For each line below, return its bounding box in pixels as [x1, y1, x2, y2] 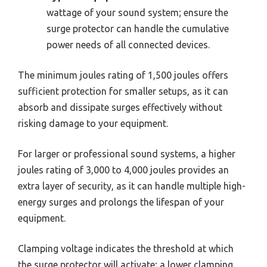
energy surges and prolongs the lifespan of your [18, 196, 224, 207]
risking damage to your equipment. [18, 117, 168, 129]
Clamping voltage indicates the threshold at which [18, 243, 234, 254]
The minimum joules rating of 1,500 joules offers [18, 69, 228, 80]
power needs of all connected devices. [46, 39, 210, 50]
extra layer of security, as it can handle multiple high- [18, 180, 246, 191]
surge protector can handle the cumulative [46, 23, 229, 34]
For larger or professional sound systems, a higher [18, 148, 235, 159]
